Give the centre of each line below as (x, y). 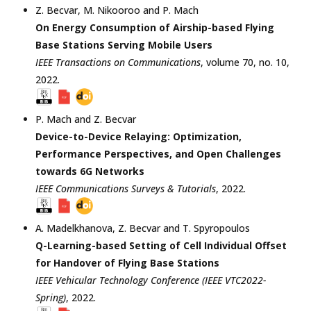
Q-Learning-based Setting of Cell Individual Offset (161, 245)
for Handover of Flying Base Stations (127, 262)
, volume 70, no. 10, (245, 62)
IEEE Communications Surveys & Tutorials (126, 188)
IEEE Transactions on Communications (118, 62)
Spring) (51, 297)
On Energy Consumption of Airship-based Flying (155, 27)
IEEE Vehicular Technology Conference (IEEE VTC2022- (151, 280)
